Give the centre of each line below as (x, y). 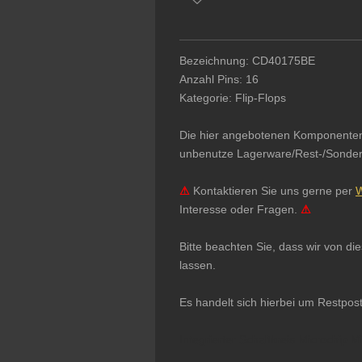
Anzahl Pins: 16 (219, 79)
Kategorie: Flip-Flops (233, 97)
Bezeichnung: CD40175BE (247, 60)
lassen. (199, 265)
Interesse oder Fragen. (240, 209)
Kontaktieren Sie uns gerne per (273, 190)
